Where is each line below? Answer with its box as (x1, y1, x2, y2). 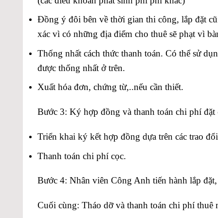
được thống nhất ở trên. (37, 62, 125, 73)
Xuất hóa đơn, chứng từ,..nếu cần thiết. (37, 82, 183, 92)
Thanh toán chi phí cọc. (37, 150, 126, 161)
